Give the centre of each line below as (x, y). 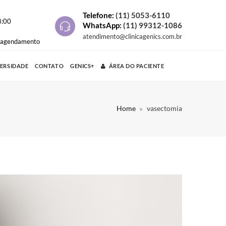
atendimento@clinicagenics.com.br (132, 37)
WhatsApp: (103, 25)
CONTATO (49, 66)
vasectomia (164, 108)
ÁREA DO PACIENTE (136, 66)
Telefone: (99, 15)
